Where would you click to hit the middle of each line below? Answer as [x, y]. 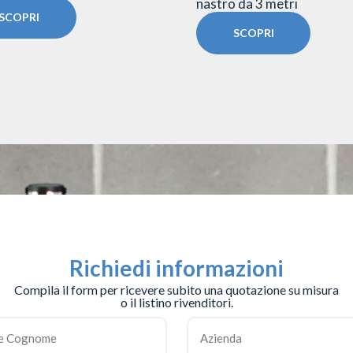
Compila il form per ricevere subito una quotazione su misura [176, 290]
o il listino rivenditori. [176, 303]
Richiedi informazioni [176, 268]
